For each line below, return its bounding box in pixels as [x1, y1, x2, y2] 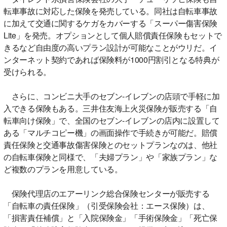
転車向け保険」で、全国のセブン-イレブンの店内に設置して [4, 114, 220, 126]
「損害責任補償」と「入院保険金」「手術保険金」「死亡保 [4, 211, 217, 223]
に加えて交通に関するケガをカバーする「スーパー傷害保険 [4, 17, 217, 29]
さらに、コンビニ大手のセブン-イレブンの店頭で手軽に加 [4, 90, 220, 102]
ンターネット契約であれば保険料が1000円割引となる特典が [4, 53, 219, 65]
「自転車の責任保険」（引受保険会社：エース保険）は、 [4, 199, 210, 211]
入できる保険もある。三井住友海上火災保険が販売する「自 [4, 102, 217, 114]
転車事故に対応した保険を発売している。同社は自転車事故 [4, 5, 217, 17]
